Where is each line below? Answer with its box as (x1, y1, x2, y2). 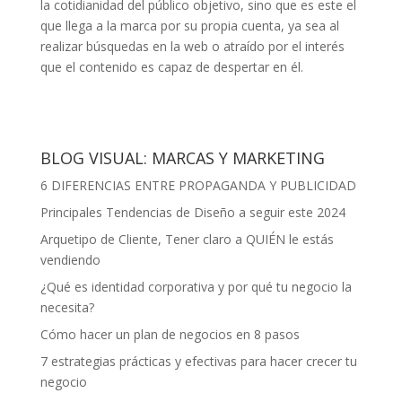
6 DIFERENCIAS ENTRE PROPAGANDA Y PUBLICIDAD (39, 176, 356, 194)
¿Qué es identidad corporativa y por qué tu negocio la (39, 277, 352, 295)
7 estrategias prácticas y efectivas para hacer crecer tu (39, 352, 357, 370)
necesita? (39, 298, 94, 316)
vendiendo (39, 250, 100, 268)
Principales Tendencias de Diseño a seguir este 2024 (39, 203, 345, 221)
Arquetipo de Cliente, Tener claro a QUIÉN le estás (39, 230, 334, 248)
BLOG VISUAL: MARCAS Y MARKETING (39, 146, 325, 169)
